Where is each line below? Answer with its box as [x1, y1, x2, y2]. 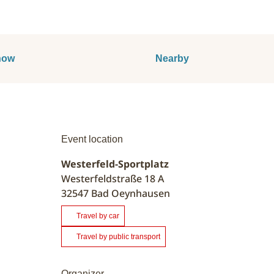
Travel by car [76, 211, 119, 220]
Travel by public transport [76, 232, 160, 241]
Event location [61, 133, 123, 144]
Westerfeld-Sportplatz [61, 157, 169, 171]
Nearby [155, 53, 189, 64]
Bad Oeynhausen [91, 186, 170, 200]
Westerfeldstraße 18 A [61, 171, 164, 185]
